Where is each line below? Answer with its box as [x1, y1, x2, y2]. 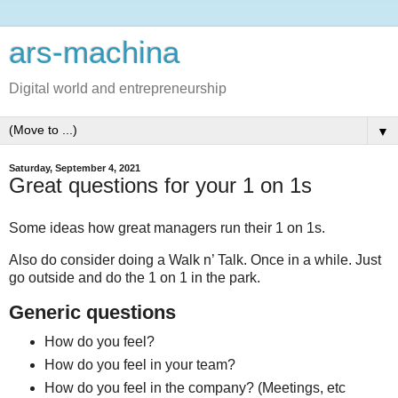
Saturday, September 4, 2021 [9, 163, 140, 173]
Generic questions [9, 301, 176, 324]
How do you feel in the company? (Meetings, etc [44, 380, 346, 396]
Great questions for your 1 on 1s [9, 173, 312, 197]
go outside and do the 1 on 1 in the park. [9, 269, 260, 285]
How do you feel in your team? [44, 357, 235, 373]
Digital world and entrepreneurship [9, 81, 227, 96]
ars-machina [9, 36, 179, 69]
